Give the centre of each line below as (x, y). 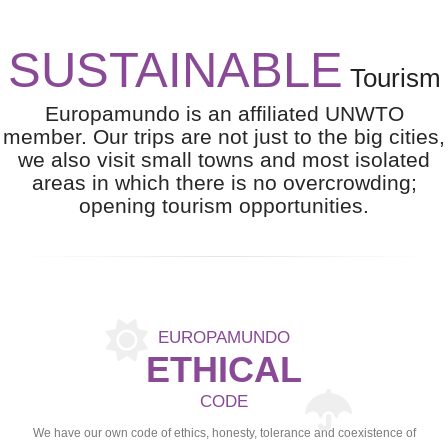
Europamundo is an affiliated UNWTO (224, 114)
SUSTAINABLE (175, 70)
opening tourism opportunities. (224, 206)
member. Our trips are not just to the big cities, (224, 137)
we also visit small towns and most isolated (224, 160)
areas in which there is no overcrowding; (224, 183)
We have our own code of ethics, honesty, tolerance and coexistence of (224, 433)
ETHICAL (224, 370)
